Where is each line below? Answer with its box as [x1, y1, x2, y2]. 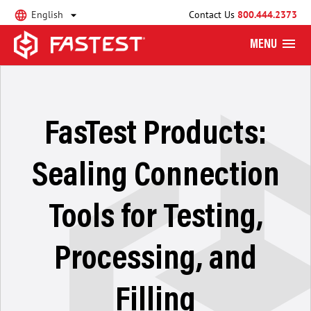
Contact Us [189, 6, 237, 18]
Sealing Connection [31, 157, 280, 192]
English [31, 6, 63, 18]
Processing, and [54, 240, 257, 276]
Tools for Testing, [48, 199, 263, 234]
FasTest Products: [44, 115, 267, 151]
